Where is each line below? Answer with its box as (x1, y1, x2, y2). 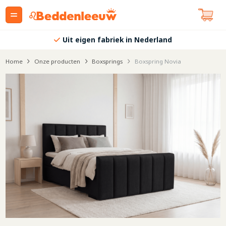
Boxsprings (92, 58, 123, 66)
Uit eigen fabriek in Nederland (63, 35, 173, 45)
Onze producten (34, 58, 81, 66)
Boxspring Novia (134, 58, 181, 66)
